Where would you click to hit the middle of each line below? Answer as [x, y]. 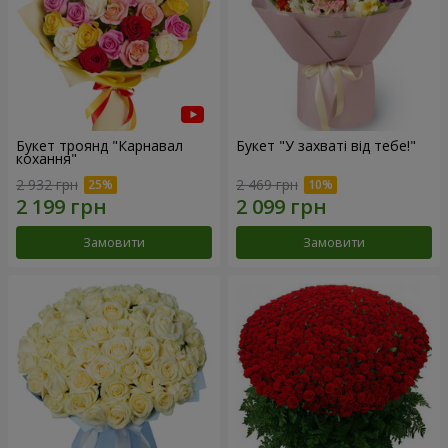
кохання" [46, 159]
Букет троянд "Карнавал [99, 146]
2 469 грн [267, 184]
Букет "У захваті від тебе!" [326, 146]
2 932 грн [47, 184]
